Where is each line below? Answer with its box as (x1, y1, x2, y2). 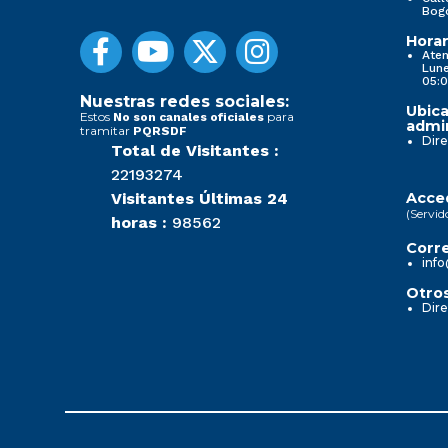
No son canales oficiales (113, 110, 264, 125)
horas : (111, 213, 167, 233)
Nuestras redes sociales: (80, 92, 289, 112)
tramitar (80, 123, 133, 139)
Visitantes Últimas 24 (111, 189, 288, 209)
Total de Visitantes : (111, 141, 279, 161)
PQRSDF (133, 124, 187, 139)
